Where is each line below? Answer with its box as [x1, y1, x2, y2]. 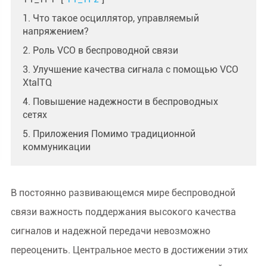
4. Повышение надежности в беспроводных [22, 96, 218, 107]
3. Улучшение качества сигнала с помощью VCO [22, 64, 238, 75]
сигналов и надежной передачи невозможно [10, 225, 210, 237]
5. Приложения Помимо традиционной [22, 128, 195, 139]
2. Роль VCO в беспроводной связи [22, 45, 178, 56]
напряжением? [22, 26, 89, 37]
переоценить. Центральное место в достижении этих [10, 244, 248, 256]
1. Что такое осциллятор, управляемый [22, 13, 199, 24]
